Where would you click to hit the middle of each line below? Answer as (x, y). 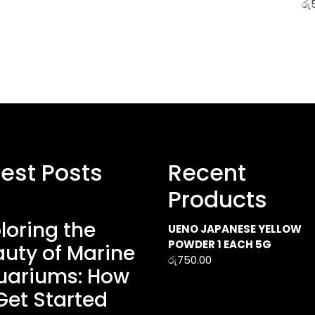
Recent (207, 173)
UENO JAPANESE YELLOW (235, 229)
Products (218, 199)
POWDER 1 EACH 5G (220, 244)
